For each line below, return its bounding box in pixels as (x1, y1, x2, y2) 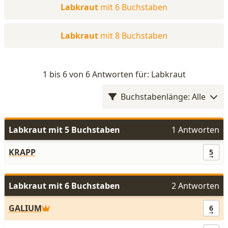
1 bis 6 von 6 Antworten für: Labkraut (42, 69, 186, 80)
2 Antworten (172, 180, 219, 191)
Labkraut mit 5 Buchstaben (9, 124, 120, 135)
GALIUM (9, 203, 42, 214)
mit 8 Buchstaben (100, 30, 167, 41)
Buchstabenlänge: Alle (121, 91, 206, 102)
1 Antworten (172, 124, 219, 135)
